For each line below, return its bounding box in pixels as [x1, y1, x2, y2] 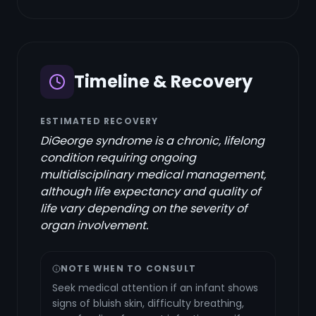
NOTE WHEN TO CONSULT [61, 262, 196, 274]
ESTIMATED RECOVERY [40, 115, 159, 127]
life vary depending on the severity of [40, 200, 247, 217]
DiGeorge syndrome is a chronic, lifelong [40, 133, 265, 149]
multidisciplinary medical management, [40, 166, 266, 183]
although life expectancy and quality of [40, 183, 260, 200]
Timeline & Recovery [74, 70, 253, 93]
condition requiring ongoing [40, 150, 196, 166]
